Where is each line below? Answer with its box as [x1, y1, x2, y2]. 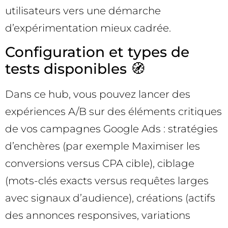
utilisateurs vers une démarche [5, 4, 161, 17]
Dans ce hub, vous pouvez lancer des [5, 88, 190, 100]
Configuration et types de [5, 43, 189, 61]
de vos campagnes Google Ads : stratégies [5, 122, 218, 135]
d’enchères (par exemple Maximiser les [5, 139, 200, 152]
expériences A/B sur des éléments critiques [5, 105, 222, 118]
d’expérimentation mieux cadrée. [5, 21, 171, 34]
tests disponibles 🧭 [5, 60, 145, 77]
